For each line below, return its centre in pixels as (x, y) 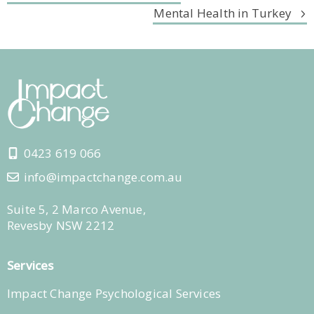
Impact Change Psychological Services (114, 293)
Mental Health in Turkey (223, 13)
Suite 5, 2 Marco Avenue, (76, 210)
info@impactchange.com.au (103, 177)
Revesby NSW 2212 (61, 226)
